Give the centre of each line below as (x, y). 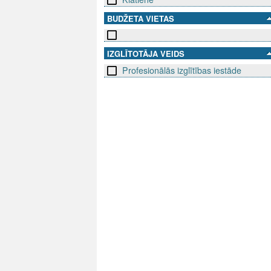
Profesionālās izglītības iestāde (182, 70)
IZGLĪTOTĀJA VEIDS (146, 54)
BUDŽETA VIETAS (141, 19)
